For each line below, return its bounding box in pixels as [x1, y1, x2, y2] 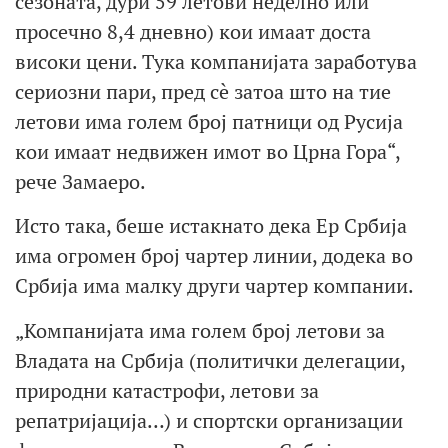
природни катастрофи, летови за [15, 376, 319, 404]
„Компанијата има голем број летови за [15, 316, 385, 344]
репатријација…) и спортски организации [15, 406, 403, 434]
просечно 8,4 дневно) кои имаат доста [15, 17, 371, 45]
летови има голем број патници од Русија [15, 107, 403, 135]
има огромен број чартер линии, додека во [15, 242, 413, 270]
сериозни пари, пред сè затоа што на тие [15, 77, 391, 105]
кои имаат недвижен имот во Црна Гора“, [15, 137, 400, 165]
